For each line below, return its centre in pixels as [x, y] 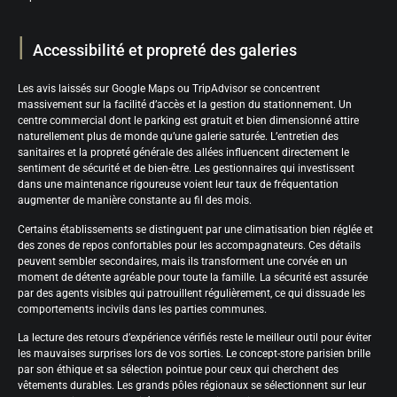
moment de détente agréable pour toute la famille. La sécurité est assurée [193, 277]
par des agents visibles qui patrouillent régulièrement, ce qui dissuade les [191, 293]
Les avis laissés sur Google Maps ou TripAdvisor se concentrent [169, 89]
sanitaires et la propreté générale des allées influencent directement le [183, 153]
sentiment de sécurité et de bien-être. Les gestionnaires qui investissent [186, 169]
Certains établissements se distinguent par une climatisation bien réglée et [195, 229]
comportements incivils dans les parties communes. [142, 309]
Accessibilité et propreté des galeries [165, 51]
